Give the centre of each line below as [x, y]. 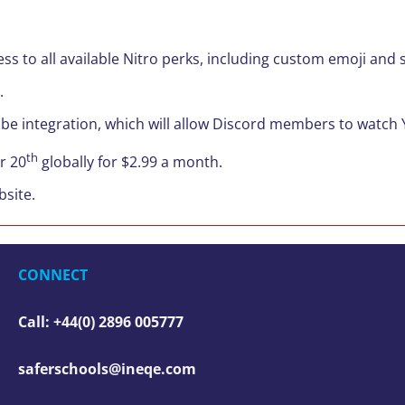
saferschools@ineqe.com [107, 368]
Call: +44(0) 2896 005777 [101, 321]
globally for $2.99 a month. [130, 161]
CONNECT [53, 274]
